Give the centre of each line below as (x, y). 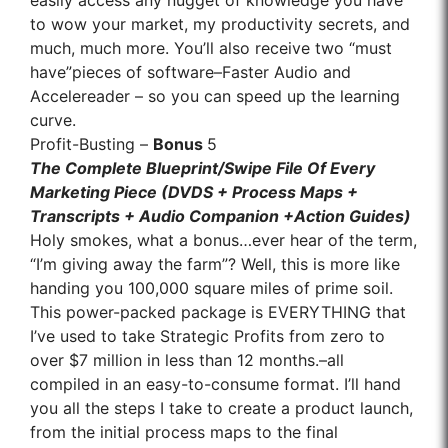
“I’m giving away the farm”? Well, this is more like (215, 264)
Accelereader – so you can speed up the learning (215, 96)
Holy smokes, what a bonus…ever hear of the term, (223, 240)
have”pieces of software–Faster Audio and (190, 72)
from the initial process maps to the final (184, 432)
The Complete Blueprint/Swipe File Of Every (202, 168)
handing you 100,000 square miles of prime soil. (211, 288)
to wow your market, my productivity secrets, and (220, 24)
